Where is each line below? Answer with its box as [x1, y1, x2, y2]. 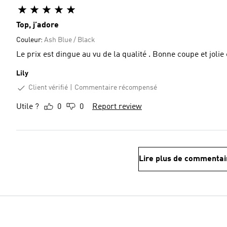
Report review [92, 102, 142, 111]
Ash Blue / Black [44, 36, 95, 44]
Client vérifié [28, 84, 68, 91]
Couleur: [16, 36, 44, 44]
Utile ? [16, 102, 39, 111]
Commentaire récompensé [74, 84, 157, 92]
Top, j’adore [16, 21, 59, 29]
